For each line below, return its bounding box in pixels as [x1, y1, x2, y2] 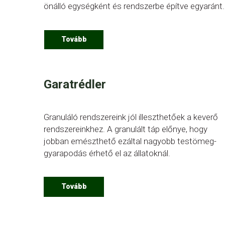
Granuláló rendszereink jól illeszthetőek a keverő [44, 112, 218, 122]
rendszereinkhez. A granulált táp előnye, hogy [44, 124, 207, 134]
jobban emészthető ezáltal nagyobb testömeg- [44, 136, 216, 146]
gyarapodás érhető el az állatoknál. [44, 148, 170, 158]
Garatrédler [44, 77, 106, 91]
